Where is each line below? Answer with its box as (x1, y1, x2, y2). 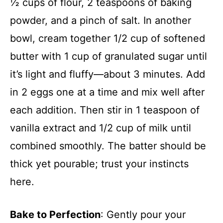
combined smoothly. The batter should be (10, 139, 206, 152)
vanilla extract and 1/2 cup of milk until (10, 121, 191, 134)
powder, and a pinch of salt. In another (10, 14, 191, 26)
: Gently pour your (101, 208, 186, 221)
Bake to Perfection (10, 208, 101, 221)
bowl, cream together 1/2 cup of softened (10, 32, 205, 44)
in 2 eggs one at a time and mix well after (10, 86, 205, 98)
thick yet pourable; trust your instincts (10, 157, 189, 170)
